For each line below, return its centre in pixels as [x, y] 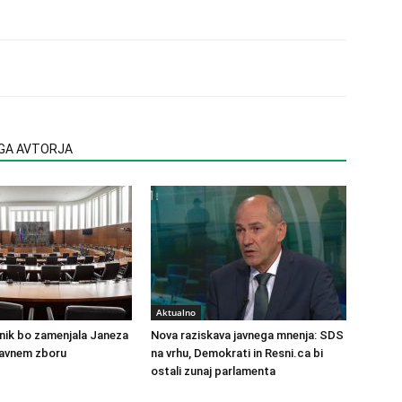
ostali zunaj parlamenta [213, 371]
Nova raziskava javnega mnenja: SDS [247, 335]
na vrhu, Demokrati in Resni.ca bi [237, 353]
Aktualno [176, 312]
